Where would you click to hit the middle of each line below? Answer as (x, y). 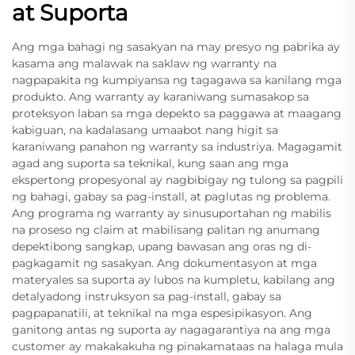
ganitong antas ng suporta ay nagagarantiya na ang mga (171, 329)
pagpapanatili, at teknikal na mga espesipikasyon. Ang (162, 313)
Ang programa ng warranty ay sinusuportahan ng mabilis (172, 213)
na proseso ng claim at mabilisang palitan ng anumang (166, 229)
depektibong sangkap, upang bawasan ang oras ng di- (162, 246)
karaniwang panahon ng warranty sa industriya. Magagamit (177, 146)
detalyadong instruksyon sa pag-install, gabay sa (147, 296)
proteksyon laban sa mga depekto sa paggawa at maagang (177, 113)
